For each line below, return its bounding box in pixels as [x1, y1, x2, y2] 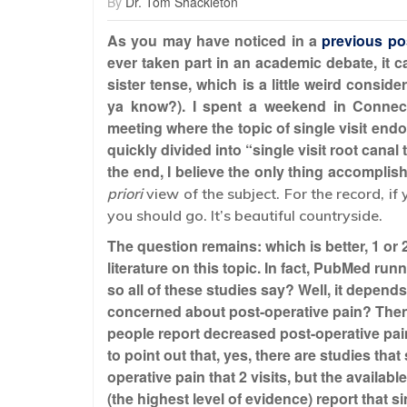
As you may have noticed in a [107, 30, 323, 52]
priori [107, 184, 147, 203]
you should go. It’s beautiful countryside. [107, 206, 382, 225]
